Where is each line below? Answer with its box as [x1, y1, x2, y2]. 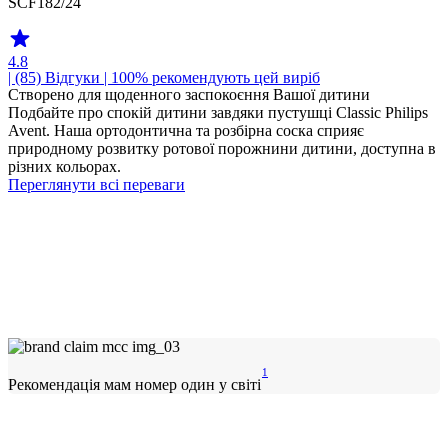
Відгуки [45, 69, 100, 86]
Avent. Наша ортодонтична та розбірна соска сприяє [8, 122, 364, 139]
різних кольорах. [8, 158, 121, 175]
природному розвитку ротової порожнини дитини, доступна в [8, 140, 436, 157]
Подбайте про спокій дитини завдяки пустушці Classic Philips [8, 104, 428, 121]
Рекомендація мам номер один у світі [8, 376, 261, 394]
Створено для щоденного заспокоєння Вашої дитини [8, 86, 370, 103]
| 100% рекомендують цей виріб [100, 69, 320, 86]
